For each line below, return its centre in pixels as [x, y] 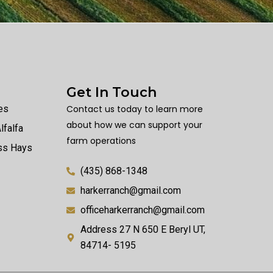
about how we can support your [135, 125]
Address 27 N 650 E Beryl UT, [143, 229]
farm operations [101, 140]
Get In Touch [112, 92]
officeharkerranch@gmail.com [142, 210]
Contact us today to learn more [135, 109]
